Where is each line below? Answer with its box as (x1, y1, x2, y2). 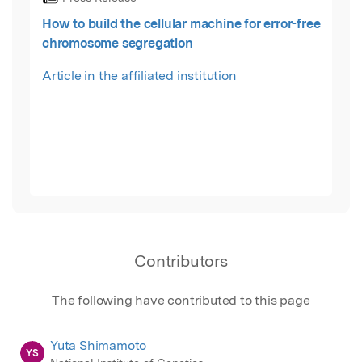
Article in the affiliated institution (42, 67, 237, 83)
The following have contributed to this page (52, 293, 310, 309)
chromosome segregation (42, 35, 193, 51)
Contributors (134, 251, 228, 271)
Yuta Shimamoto (50, 338, 147, 354)
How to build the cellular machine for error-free (42, 15, 321, 32)
